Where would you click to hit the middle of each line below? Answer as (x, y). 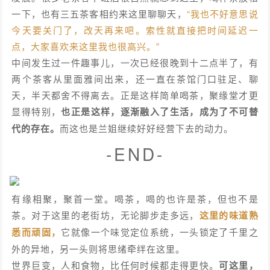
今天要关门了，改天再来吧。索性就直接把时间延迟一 (135, 30)
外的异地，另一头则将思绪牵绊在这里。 (99, 248)
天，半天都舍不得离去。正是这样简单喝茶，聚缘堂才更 (135, 95)
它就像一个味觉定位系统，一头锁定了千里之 (160, 231)
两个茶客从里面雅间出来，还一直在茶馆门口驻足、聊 (135, 79)
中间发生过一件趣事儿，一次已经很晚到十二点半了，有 (135, 63)
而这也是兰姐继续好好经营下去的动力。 (147, 128)
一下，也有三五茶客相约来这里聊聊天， (99, 14)
